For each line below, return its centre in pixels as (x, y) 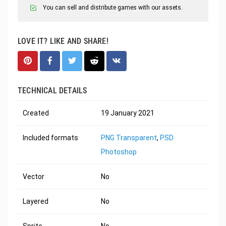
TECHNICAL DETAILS (52, 91)
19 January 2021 (128, 113)
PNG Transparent (129, 138)
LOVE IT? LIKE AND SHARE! (63, 41)
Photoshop (119, 152)
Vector (34, 177)
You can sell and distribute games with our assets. (113, 8)
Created (36, 113)
